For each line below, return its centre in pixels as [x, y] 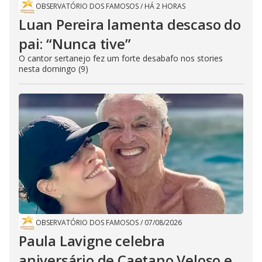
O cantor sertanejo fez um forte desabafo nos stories [121, 58]
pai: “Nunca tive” [75, 44]
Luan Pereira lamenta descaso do [130, 25]
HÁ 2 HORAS [165, 6]
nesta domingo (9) [54, 69]
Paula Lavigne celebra [92, 241]
